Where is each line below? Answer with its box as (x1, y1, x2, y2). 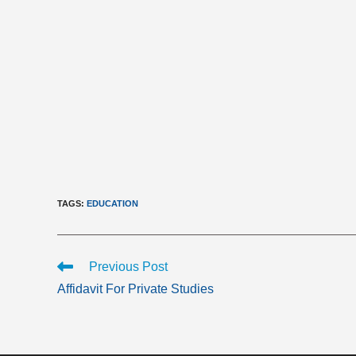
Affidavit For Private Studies (57, 282, 214, 296)
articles (56, 289, 92, 302)
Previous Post (89, 260, 168, 273)
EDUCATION (87, 199, 138, 208)
